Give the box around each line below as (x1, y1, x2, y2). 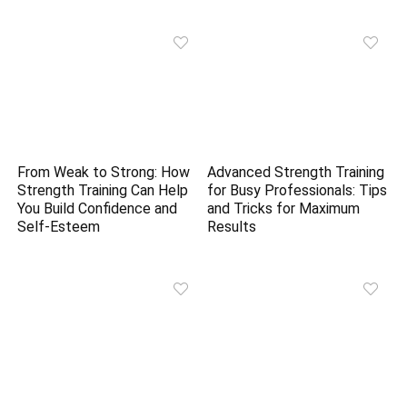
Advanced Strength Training (207, 164, 385, 182)
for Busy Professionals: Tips (207, 182, 388, 200)
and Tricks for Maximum (207, 200, 361, 218)
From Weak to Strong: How (17, 164, 191, 182)
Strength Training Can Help (17, 182, 189, 200)
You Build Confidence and (17, 200, 178, 218)
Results (207, 218, 257, 236)
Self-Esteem (17, 218, 101, 236)
